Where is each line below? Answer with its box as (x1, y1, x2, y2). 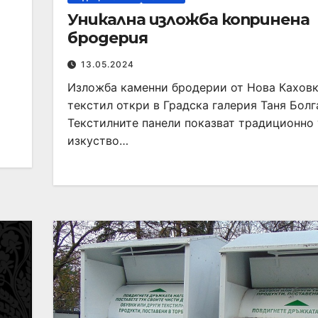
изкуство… (67, 133, 129, 148)
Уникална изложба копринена (67, 9, 309, 29)
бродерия (67, 28, 148, 48)
